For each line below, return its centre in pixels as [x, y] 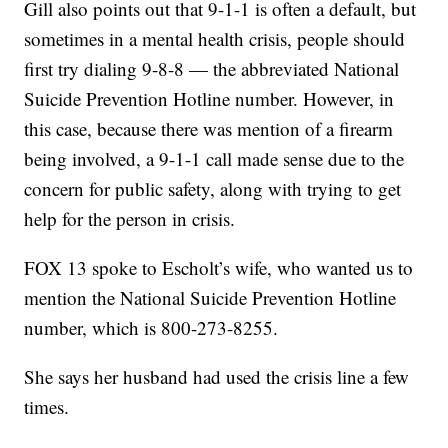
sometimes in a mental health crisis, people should [215, 39]
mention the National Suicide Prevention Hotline [210, 298]
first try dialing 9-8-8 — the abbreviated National [212, 69]
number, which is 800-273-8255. [151, 328]
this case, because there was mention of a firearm [209, 129]
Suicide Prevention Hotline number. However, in [209, 99]
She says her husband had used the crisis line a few [217, 377]
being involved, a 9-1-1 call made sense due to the [214, 159]
